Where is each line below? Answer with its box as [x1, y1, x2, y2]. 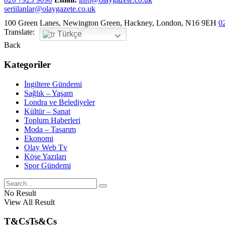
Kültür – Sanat [24, 106, 70, 116]
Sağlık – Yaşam [24, 88, 73, 97]
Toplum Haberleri [24, 116, 80, 125]
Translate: [4, 28, 35, 37]
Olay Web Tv [24, 143, 67, 152]
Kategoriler [4, 59, 51, 70]
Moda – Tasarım [24, 125, 76, 134]
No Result [4, 188, 36, 197]
